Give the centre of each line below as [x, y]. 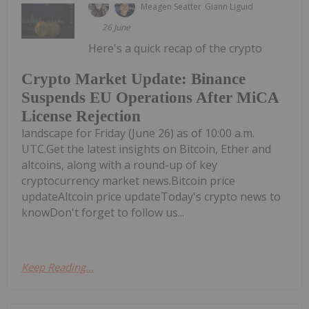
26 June [117, 27]
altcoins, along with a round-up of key [119, 165]
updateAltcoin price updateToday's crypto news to [151, 197]
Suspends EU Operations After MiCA [150, 98]
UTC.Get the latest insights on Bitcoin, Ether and [146, 149]
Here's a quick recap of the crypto [176, 48]
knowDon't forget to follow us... [103, 213]
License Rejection [81, 117]
